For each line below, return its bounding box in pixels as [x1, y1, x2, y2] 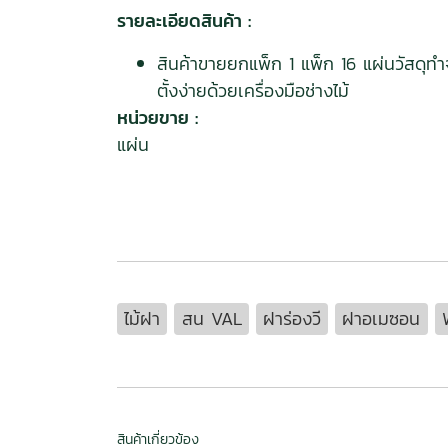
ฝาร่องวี [262, 305, 321, 332]
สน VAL [181, 305, 242, 332]
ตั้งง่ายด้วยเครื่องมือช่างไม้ [157, 77, 349, 104]
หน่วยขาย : [117, 104, 198, 131]
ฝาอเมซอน [342, 305, 421, 332]
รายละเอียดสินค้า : [117, 7, 251, 34]
